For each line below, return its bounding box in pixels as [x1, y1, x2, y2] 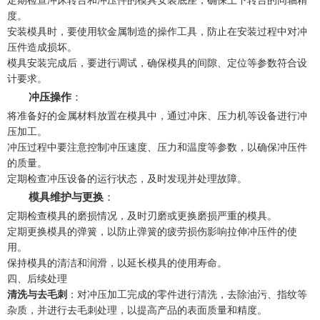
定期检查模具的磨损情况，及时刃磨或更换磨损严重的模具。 [7, 209, 277, 221]
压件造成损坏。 [7, 41, 77, 53]
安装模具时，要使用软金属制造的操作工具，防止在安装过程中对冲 [7, 25, 307, 37]
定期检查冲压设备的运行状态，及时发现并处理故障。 [7, 172, 247, 184]
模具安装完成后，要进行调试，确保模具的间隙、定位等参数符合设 [7, 56, 307, 69]
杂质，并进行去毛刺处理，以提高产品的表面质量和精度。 [7, 304, 267, 316]
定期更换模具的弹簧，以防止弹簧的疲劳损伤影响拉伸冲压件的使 [7, 225, 297, 237]
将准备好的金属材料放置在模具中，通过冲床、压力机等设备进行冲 [7, 109, 307, 121]
